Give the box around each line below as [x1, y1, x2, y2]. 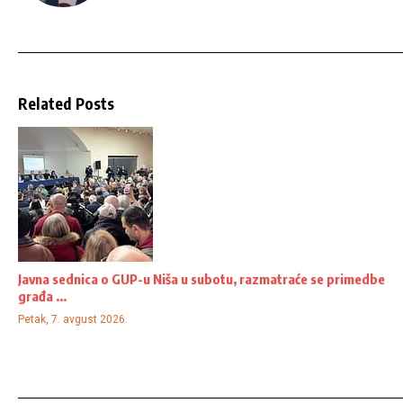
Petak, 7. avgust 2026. [18, 313, 128, 327]
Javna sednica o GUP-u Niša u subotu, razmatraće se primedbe [18, 271, 385, 288]
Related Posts [18, 94, 115, 114]
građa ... [18, 288, 67, 305]
